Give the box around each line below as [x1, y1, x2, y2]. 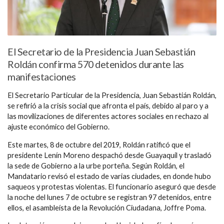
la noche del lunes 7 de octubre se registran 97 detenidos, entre [7, 192, 211, 201]
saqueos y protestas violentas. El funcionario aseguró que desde [7, 182, 216, 191]
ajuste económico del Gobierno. [7, 122, 109, 131]
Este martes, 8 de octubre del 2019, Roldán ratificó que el [7, 140, 190, 149]
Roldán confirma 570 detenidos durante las [7, 58, 184, 70]
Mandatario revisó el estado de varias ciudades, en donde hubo [7, 171, 211, 180]
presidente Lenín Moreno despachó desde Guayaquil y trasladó [7, 150, 211, 159]
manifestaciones [7, 71, 76, 83]
